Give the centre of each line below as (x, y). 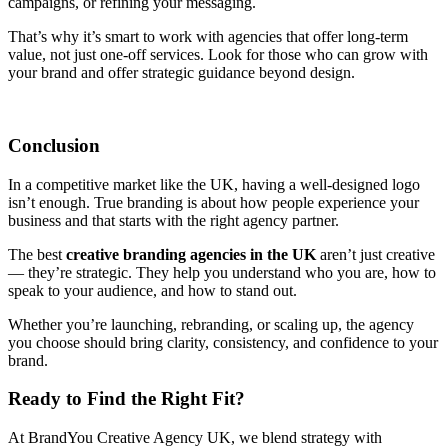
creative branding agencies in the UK (193, 254)
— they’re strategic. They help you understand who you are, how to (222, 272)
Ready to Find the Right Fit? (126, 399)
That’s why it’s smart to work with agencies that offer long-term (208, 37)
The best (37, 254)
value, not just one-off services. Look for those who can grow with (218, 55)
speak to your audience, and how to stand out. (152, 290)
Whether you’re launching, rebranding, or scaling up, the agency (211, 324)
